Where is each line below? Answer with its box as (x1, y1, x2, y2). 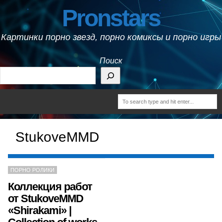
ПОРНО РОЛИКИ (10, 167, 55, 173)
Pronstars (62, 5, 160, 31)
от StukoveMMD (8, 192, 83, 205)
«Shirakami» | (8, 204, 71, 217)
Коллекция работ (8, 180, 92, 193)
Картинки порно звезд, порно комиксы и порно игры (1, 32, 221, 42)
